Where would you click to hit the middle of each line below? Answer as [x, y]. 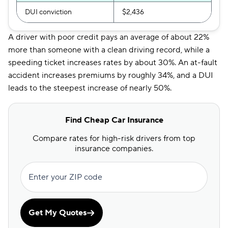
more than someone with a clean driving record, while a [109, 50]
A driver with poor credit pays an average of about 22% [109, 37]
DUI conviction [48, 12]
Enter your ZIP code [65, 177]
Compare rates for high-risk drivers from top [114, 138]
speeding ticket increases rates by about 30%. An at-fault [113, 63]
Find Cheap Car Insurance [114, 120]
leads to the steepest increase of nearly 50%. [90, 88]
